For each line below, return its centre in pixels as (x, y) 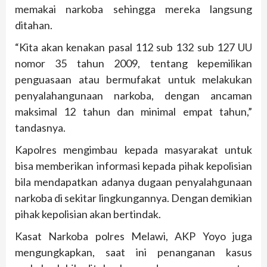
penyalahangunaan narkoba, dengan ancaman (133, 96)
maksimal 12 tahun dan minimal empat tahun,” (133, 112)
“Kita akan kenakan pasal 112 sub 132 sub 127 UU (133, 47)
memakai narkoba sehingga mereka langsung (133, 9)
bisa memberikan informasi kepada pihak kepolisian (133, 166)
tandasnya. (40, 128)
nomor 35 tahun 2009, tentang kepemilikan (133, 63)
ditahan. (34, 25)
